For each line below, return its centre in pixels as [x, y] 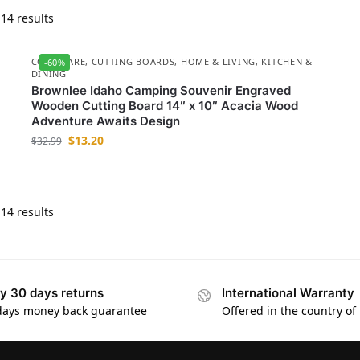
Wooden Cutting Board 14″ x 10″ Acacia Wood [164, 106]
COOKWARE [58, 61]
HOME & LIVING [218, 61]
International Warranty [288, 293]
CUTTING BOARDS [133, 61]
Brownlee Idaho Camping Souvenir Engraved [161, 90]
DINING [49, 74]
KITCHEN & [287, 61]
